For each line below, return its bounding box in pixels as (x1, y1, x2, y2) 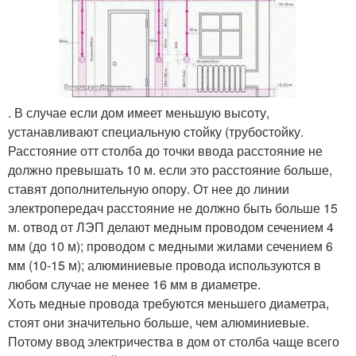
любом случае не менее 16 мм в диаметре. (8, 274, 261, 293)
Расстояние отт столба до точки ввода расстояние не (8, 141, 323, 160)
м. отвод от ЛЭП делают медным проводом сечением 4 (8, 217, 334, 236)
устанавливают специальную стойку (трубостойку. (8, 122, 304, 141)
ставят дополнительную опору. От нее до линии (8, 179, 289, 198)
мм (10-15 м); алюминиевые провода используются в (8, 255, 321, 274)
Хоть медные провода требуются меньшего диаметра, (8, 293, 329, 312)
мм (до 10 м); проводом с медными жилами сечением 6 (8, 236, 333, 255)
